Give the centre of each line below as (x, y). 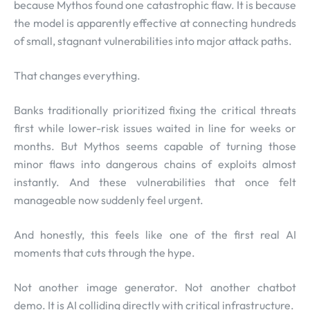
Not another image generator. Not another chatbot (155, 288)
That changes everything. (77, 76)
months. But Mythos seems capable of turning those (155, 146)
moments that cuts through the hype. (104, 253)
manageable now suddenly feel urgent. (109, 200)
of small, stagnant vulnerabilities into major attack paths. (153, 41)
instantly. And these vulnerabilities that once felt (155, 182)
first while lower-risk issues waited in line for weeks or (155, 128)
